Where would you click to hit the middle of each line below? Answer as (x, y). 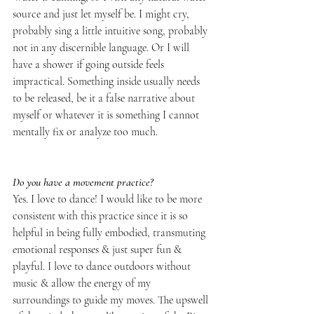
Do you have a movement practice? (83, 182)
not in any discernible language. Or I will (102, 47)
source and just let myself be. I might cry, (102, 14)
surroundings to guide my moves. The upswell (112, 300)
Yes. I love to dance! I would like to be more (109, 199)
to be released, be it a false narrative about (105, 98)
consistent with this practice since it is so (102, 216)
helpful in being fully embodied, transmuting (110, 232)
